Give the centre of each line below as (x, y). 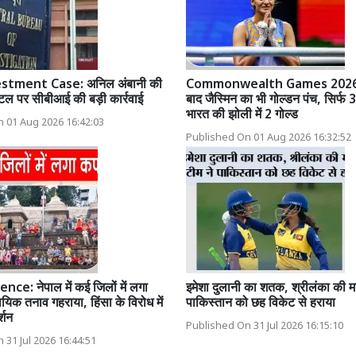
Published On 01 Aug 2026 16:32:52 (269, 138)
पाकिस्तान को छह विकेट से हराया (261, 304)
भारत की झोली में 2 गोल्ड (242, 115)
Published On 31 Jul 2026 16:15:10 (265, 326)
